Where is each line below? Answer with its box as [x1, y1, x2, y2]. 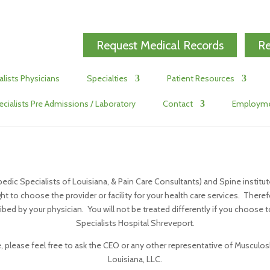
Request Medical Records [96, 38, 224, 52]
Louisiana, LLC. [108, 254, 162, 265]
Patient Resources [166, 72, 234, 84]
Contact [163, 98, 193, 109]
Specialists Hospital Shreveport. [75, 218, 195, 229]
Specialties [86, 72, 128, 84]
